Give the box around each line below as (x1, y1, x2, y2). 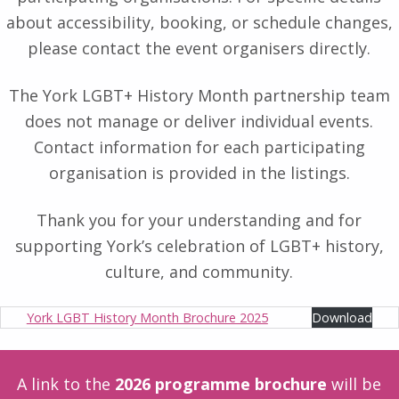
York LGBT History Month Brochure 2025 (26, 308, 268, 326)
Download (312, 308, 373, 326)
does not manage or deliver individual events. (25, 110, 374, 132)
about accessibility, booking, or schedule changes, (5, 11, 393, 33)
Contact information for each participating (33, 135, 365, 158)
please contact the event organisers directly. (28, 37, 371, 59)
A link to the (17, 372, 116, 395)
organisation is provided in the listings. (48, 161, 350, 183)
